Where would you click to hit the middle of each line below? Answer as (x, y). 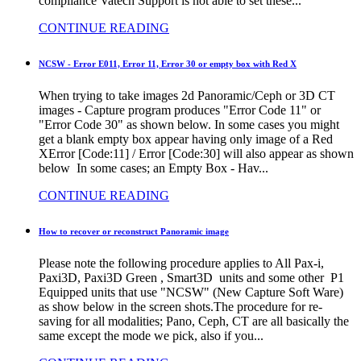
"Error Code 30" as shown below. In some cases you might (189, 125)
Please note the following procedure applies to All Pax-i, (181, 263)
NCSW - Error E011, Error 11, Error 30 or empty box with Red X (168, 64)
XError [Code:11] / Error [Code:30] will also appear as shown (196, 154)
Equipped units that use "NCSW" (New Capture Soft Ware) (191, 293)
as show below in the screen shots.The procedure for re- (180, 307)
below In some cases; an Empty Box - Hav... (154, 168)
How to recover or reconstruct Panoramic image (134, 232)
